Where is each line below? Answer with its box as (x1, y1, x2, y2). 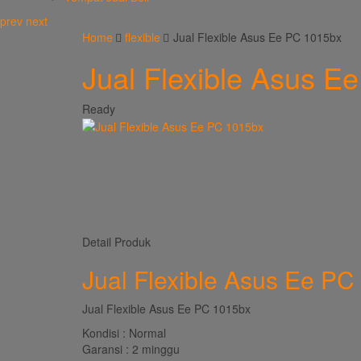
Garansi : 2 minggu (82, 341, 180, 357)
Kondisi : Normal (82, 325, 166, 341)
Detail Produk (82, 234, 151, 250)
